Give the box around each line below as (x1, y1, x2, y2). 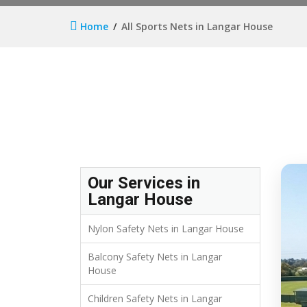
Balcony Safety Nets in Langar (88, 250, 222, 264)
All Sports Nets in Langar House (121, 20, 273, 34)
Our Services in (88, 173, 200, 193)
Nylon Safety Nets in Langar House (88, 222, 244, 236)
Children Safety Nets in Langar (88, 292, 222, 306)
